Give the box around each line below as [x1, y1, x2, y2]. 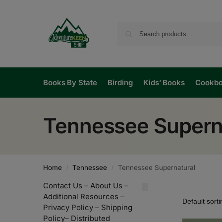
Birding [108, 78, 133, 87]
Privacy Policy [43, 203, 93, 212]
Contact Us [43, 181, 82, 190]
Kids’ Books [143, 78, 185, 87]
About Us [90, 181, 122, 190]
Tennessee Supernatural [117, 164, 195, 171]
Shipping [101, 203, 132, 212]
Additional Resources [43, 192, 118, 201]
